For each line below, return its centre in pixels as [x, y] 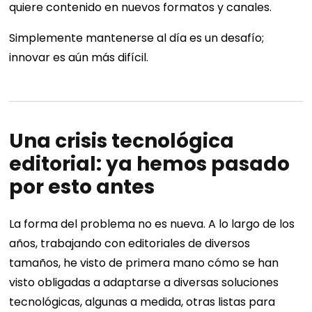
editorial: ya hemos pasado [150, 164]
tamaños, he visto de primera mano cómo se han [144, 263]
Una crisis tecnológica [122, 141]
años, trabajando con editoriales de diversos [130, 244]
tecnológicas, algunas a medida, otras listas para [142, 302]
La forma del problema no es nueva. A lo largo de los [152, 224]
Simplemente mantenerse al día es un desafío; [137, 38]
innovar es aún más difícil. [79, 58]
